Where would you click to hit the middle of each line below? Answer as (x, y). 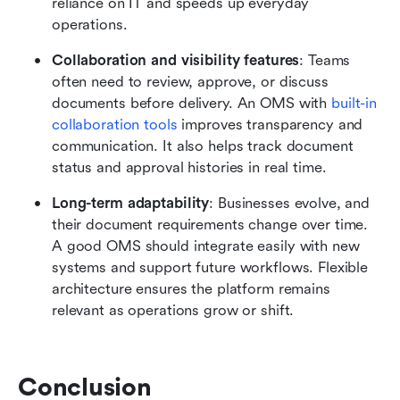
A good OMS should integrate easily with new (206, 246)
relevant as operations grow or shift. (173, 311)
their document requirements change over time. (210, 225)
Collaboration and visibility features (176, 61)
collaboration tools (115, 125)
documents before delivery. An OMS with (192, 104)
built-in (354, 104)
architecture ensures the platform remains (191, 289)
